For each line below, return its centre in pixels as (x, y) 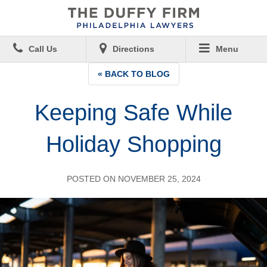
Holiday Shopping (133, 144)
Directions (134, 49)
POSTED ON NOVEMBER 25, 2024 (133, 179)
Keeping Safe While (133, 113)
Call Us (43, 49)
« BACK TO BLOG (133, 74)
